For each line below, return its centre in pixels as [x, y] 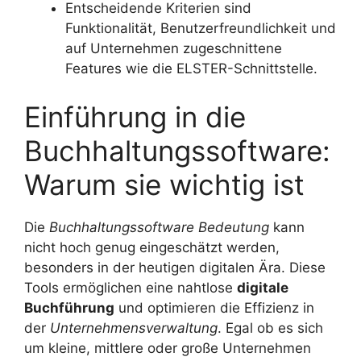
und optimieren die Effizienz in [214, 307]
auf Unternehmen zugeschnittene [174, 49]
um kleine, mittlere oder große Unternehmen [168, 348]
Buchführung [69, 307]
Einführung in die [135, 116]
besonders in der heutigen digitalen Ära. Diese [175, 267]
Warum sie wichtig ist [164, 184]
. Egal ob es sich [270, 328]
